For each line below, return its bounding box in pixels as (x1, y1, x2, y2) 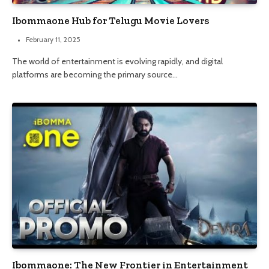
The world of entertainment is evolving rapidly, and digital (12, 55, 223, 67)
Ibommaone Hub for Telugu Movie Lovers (12, 14, 209, 26)
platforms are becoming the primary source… (12, 68, 178, 80)
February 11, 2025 (26, 34, 80, 44)
